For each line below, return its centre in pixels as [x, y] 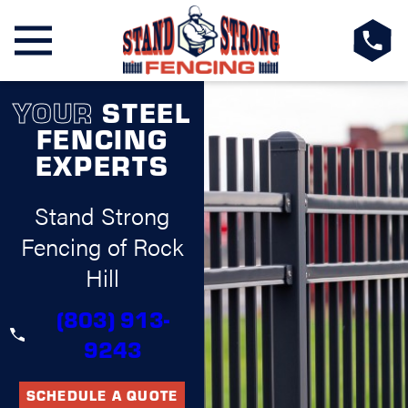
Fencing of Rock [102, 246]
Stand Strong [102, 215]
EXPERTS [102, 164]
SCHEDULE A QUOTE [102, 395]
